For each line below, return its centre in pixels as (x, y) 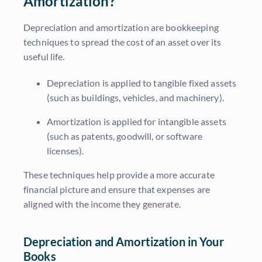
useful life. (44, 57)
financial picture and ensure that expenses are (117, 189)
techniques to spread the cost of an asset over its (123, 42)
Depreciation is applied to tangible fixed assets (142, 83)
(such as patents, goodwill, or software (125, 136)
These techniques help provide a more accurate (119, 175)
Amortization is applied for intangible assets (137, 122)
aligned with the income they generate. (102, 204)
